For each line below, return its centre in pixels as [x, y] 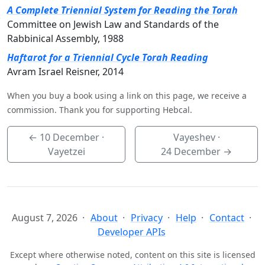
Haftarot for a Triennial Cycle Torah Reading [108, 58]
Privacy [147, 218]
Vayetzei [66, 152]
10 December [70, 138]
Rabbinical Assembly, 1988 [65, 39]
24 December [191, 152]
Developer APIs [132, 232]
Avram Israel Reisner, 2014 [65, 72]
